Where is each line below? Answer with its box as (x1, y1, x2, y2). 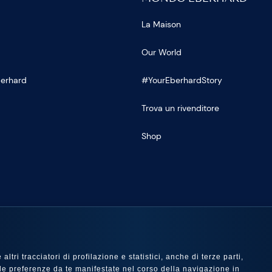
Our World (141, 46, 182, 58)
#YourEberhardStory (141, 74, 222, 86)
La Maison (141, 18, 181, 30)
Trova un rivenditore (141, 102, 219, 114)
